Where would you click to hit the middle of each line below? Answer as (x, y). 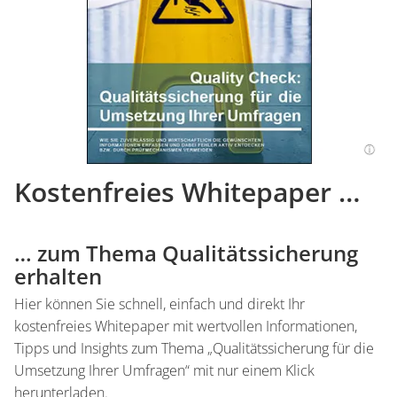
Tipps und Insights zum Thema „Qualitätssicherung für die (194, 348)
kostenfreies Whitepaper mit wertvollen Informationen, (186, 326)
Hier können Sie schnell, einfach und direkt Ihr (160, 304)
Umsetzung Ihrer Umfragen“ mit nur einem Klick (164, 370)
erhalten (58, 276)
